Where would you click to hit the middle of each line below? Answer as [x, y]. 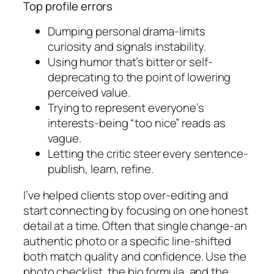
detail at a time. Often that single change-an [135, 226]
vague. [65, 138]
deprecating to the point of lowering [139, 77]
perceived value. [89, 92]
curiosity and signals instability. [127, 46]
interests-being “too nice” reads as [137, 123]
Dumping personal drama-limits [127, 31]
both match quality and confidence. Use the [135, 257]
